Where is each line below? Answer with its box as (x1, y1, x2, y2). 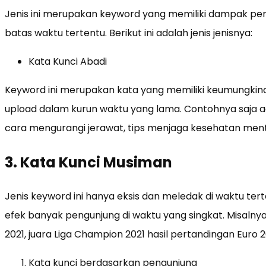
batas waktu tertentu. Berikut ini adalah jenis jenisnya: (5, 26, 252, 40)
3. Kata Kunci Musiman (5, 152, 172, 172)
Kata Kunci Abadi (28, 54, 107, 68)
